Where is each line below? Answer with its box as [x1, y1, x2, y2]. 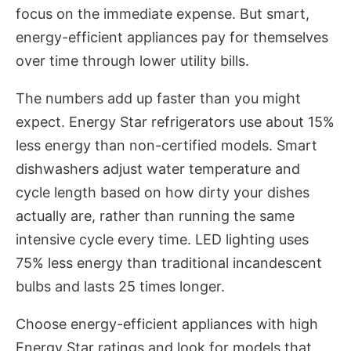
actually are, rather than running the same [16, 208, 295, 225]
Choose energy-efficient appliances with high [16, 316, 318, 333]
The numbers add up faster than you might [16, 90, 301, 107]
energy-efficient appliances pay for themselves [16, 29, 328, 46]
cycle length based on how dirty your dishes [16, 184, 309, 201]
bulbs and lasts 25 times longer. [16, 278, 225, 295]
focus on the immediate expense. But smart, [16, 5, 309, 23]
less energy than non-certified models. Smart [16, 137, 317, 154]
